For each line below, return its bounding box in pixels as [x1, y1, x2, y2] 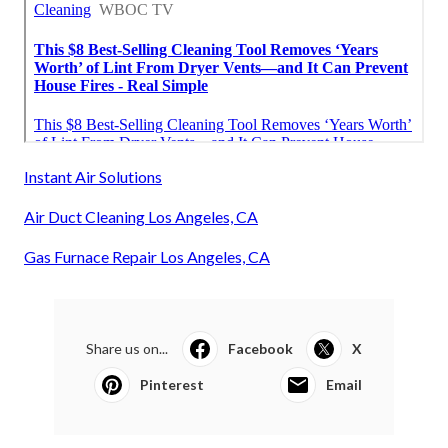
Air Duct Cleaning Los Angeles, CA [24, 206, 258, 226]
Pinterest [140, 375, 204, 393]
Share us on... [86, 339, 168, 357]
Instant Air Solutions [24, 166, 162, 186]
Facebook [227, 339, 293, 357]
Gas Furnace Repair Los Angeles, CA [24, 246, 270, 266]
